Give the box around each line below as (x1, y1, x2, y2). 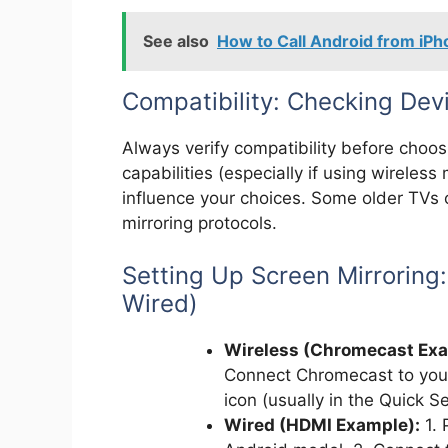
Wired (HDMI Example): (224, 414, 420, 435)
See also (143, 31, 209, 52)
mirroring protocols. (122, 213, 277, 234)
